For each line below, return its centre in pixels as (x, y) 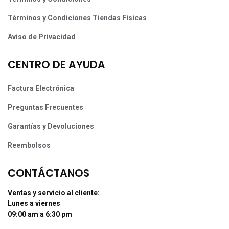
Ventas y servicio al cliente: (54, 193)
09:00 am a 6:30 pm (40, 214)
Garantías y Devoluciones (51, 127)
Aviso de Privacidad (42, 37)
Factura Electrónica (41, 89)
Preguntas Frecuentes (45, 108)
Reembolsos (29, 145)
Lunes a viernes (34, 204)
